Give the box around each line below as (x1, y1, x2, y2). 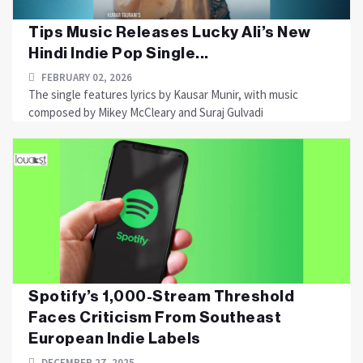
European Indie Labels (28, 331, 201, 346)
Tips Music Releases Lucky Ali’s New (28, 24, 311, 40)
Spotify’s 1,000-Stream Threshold (28, 288, 294, 304)
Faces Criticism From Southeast (28, 310, 281, 325)
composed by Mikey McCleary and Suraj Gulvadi (28, 105, 263, 120)
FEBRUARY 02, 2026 (39, 70, 132, 84)
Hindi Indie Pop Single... (28, 45, 209, 61)
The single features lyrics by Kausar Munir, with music (28, 87, 298, 102)
